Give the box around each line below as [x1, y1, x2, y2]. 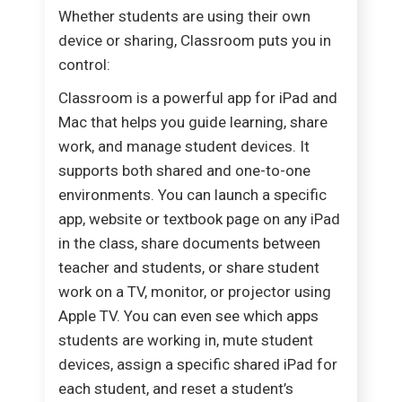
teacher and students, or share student [58, 258, 319, 277]
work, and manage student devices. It [58, 137, 310, 156]
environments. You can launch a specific [58, 186, 327, 205]
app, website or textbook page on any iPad [58, 210, 340, 229]
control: [58, 56, 110, 74]
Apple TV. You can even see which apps [58, 307, 319, 326]
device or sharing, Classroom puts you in [58, 31, 331, 50]
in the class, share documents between [58, 234, 320, 253]
